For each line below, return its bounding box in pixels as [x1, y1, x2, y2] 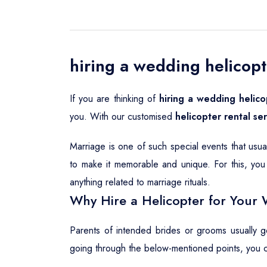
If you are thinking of [70, 92, 159, 105]
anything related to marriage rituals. [70, 175, 210, 189]
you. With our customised [70, 110, 175, 123]
